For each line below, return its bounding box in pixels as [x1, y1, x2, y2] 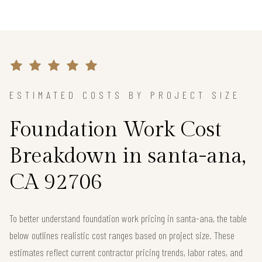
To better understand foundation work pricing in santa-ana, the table [9, 212, 247, 225]
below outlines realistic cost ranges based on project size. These [9, 229, 235, 242]
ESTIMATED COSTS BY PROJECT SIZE [9, 88, 240, 102]
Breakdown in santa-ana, [9, 144, 246, 169]
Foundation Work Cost [9, 118, 222, 143]
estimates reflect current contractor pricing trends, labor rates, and [9, 246, 243, 259]
